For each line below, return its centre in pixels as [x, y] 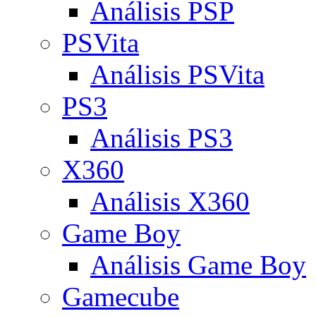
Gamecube [121, 297]
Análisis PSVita [177, 74]
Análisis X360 [170, 201]
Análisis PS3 [162, 138]
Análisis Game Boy [198, 265]
